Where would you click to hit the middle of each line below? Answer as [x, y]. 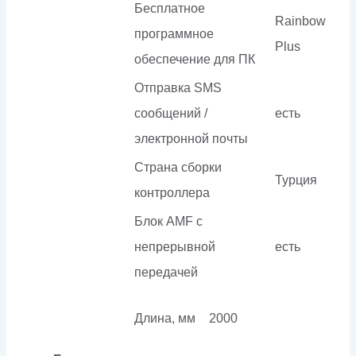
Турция [296, 180]
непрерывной [175, 246]
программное [174, 33]
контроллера [172, 192]
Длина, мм [165, 318]
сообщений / [171, 113]
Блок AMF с [168, 221]
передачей [166, 272]
